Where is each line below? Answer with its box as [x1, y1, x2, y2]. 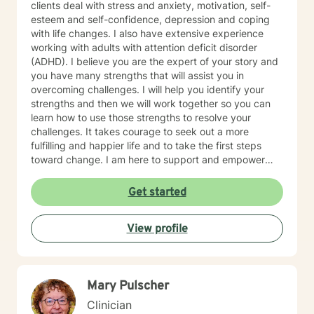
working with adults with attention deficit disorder [31, 41, 257, 53]
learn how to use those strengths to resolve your [31, 111, 251, 123]
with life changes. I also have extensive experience [31, 27, 264, 39]
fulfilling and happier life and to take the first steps [31, 139, 261, 151]
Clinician [87, 298, 132, 312]
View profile [126, 222, 188, 236]
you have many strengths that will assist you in [31, 69, 244, 81]
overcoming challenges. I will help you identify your [31, 83, 264, 95]
